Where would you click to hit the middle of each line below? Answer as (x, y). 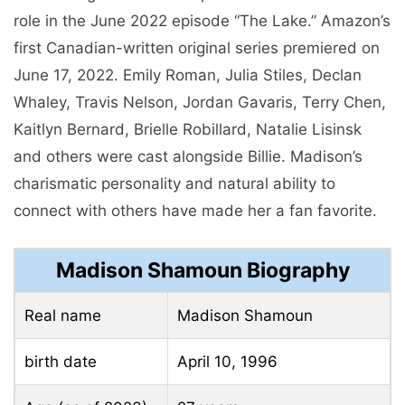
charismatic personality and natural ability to (174, 184)
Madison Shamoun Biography (202, 270)
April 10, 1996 (227, 361)
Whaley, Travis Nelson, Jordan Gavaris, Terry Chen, (200, 103)
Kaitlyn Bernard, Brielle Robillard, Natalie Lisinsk (188, 130)
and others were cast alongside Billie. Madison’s (188, 157)
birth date (61, 361)
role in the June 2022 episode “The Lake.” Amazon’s (202, 21)
